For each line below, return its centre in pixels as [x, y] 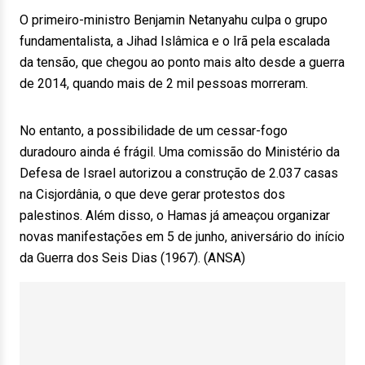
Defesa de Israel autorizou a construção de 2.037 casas [179, 173]
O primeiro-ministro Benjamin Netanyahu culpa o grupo [174, 20]
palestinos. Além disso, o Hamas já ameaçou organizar [175, 215]
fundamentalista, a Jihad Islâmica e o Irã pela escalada [175, 41]
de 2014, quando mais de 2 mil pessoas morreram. [169, 84]
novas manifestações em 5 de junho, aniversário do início [182, 237]
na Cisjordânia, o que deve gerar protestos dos [152, 194]
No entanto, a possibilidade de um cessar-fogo [154, 131]
